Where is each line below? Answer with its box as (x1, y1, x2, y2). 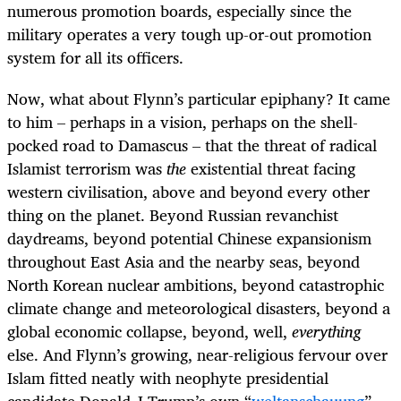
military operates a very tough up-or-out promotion (7, 20, 371, 47)
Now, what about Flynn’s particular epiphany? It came (7, 85, 390, 112)
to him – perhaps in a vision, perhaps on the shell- (7, 108, 358, 135)
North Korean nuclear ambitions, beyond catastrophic (7, 271, 384, 298)
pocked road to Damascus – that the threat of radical (7, 132, 377, 158)
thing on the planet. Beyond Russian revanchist (7, 201, 338, 228)
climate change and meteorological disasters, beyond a (7, 294, 390, 321)
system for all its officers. (7, 43, 183, 71)
